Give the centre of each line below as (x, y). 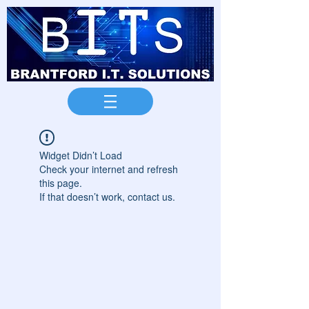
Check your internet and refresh (109, 169)
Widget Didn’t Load (81, 155)
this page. (61, 183)
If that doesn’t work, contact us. (107, 197)
